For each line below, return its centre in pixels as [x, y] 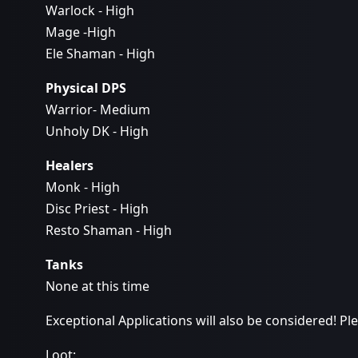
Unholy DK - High [97, 131]
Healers [70, 165]
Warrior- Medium [98, 109]
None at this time [97, 286]
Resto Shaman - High [109, 230]
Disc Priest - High [97, 209]
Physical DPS [86, 88]
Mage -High [81, 32]
